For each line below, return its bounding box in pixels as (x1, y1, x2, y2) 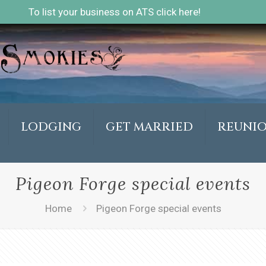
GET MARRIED (105, 119, 193, 135)
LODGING (20, 119, 81, 135)
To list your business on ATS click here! (28, 6, 201, 18)
